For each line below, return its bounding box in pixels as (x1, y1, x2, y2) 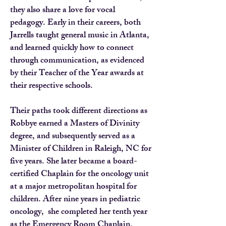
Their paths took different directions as (10, 104, 147, 119)
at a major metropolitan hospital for (10, 180, 137, 195)
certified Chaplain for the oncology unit (10, 167, 149, 182)
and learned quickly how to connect (10, 41, 134, 56)
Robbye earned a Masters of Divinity (10, 117, 139, 132)
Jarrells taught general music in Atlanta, (10, 28, 149, 43)
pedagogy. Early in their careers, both (10, 16, 141, 31)
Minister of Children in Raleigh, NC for (10, 142, 151, 157)
